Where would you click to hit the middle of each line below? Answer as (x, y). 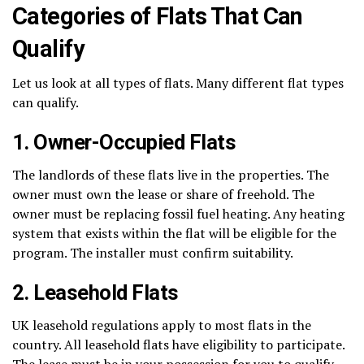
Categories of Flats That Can (158, 16)
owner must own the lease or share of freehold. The (163, 194)
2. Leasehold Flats (95, 292)
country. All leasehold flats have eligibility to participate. (178, 344)
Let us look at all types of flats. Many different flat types (178, 82)
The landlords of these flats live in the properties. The (171, 174)
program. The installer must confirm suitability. (153, 252)
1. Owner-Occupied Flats (124, 142)
